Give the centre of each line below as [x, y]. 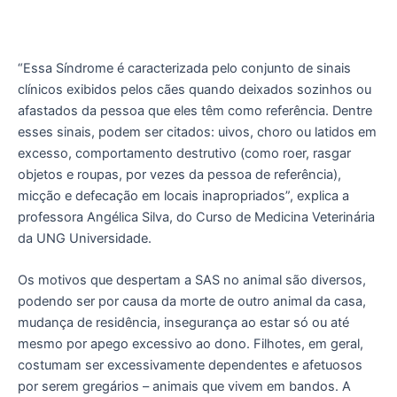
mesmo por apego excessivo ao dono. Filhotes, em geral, [191, 344]
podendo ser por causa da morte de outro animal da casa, [192, 302]
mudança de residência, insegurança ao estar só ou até [183, 323]
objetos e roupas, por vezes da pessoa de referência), [179, 174]
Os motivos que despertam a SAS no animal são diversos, [192, 280]
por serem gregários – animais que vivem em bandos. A [184, 387]
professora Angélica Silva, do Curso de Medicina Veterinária [196, 217]
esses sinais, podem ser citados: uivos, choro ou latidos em [197, 132]
